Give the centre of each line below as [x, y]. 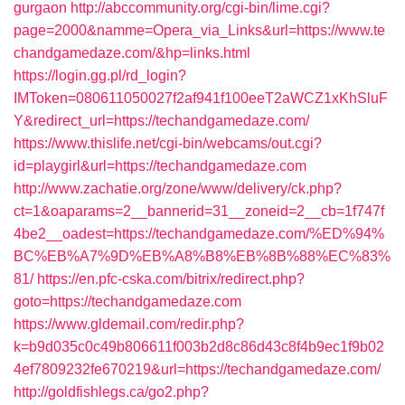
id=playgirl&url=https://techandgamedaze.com [160, 166]
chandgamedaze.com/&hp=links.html [132, 53]
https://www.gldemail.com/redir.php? [129, 324]
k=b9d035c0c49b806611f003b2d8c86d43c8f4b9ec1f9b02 [199, 347]
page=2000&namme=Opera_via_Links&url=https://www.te [199, 30]
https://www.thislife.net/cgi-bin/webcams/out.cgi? [168, 143]
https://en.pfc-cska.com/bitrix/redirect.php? [171, 279]
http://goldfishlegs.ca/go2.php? [111, 392]
